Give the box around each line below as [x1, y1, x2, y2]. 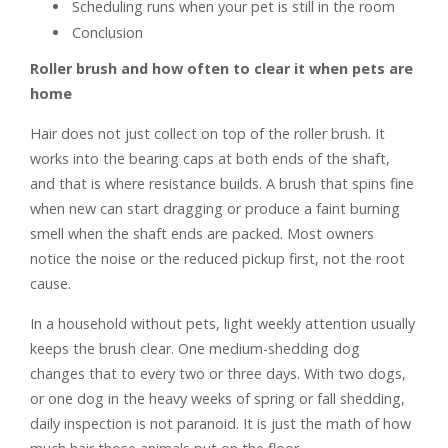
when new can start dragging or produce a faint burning [30, 198, 400, 218]
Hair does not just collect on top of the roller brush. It [30, 123, 385, 143]
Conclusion [72, 22, 143, 42]
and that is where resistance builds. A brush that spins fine [30, 173, 414, 193]
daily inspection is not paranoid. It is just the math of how [30, 413, 411, 433]
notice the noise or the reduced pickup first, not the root [30, 248, 405, 268]
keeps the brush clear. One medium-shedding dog [30, 338, 360, 358]
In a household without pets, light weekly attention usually [30, 313, 415, 333]
